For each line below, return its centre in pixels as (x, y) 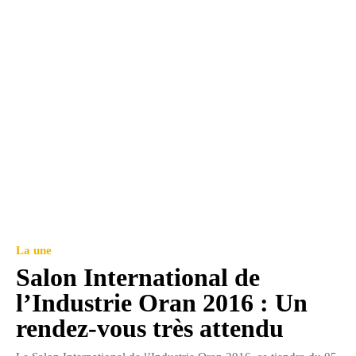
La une (34, 250)
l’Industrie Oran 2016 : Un (162, 302)
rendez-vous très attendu (150, 328)
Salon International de (138, 277)
